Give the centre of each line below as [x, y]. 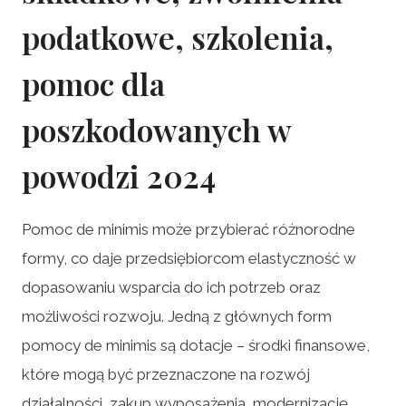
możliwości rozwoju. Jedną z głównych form [177, 316]
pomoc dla [93, 83]
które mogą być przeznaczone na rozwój [166, 374]
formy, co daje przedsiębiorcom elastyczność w [189, 258]
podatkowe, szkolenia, [178, 37]
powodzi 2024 [119, 175]
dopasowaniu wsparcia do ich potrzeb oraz [171, 287]
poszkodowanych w [156, 129]
